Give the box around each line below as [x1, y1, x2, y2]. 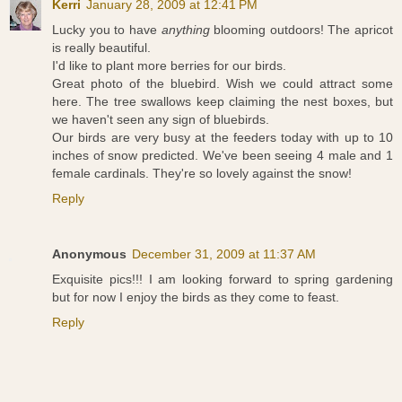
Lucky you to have [52, 22, 162, 38]
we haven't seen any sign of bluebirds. [52, 112, 269, 127]
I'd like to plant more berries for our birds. [52, 58, 286, 74]
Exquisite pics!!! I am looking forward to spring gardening [52, 272, 393, 286]
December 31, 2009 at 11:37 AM [132, 247, 316, 261]
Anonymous [52, 247, 127, 261]
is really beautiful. [52, 40, 151, 56]
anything [161, 22, 210, 38]
